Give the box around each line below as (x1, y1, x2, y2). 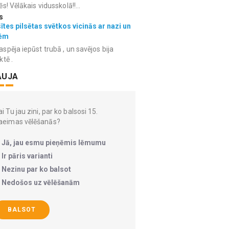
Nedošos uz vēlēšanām (2, 178, 80, 187)
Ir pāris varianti (2, 152, 53, 160)
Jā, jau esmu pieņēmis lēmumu (2, 139, 106, 147)
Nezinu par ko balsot (2, 165, 71, 173)
